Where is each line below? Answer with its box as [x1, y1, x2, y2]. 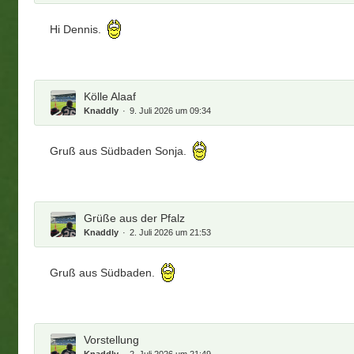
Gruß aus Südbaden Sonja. [50, 145, 190, 158]
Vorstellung [84, 333, 140, 346]
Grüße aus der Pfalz [84, 211, 186, 224]
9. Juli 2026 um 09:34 [130, 105, 212, 115]
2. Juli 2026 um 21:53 [130, 227, 212, 237]
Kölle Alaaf [84, 89, 137, 103]
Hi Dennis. [50, 23, 105, 36]
